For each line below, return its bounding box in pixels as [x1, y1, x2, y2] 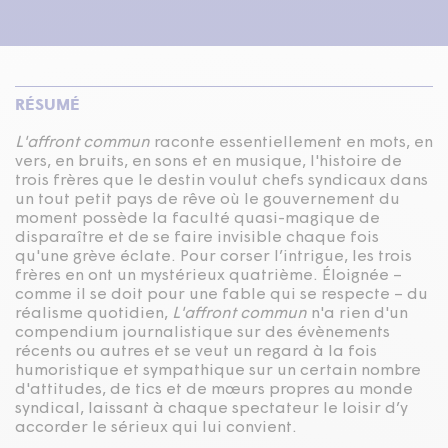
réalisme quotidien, [15, 305, 172, 322]
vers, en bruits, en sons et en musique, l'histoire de [15, 153, 402, 170]
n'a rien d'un [307, 305, 408, 322]
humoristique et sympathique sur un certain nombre [15, 362, 421, 379]
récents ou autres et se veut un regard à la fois [15, 343, 377, 360]
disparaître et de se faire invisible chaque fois [15, 229, 379, 246]
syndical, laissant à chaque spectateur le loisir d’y [15, 400, 408, 417]
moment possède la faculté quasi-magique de [15, 210, 380, 227]
